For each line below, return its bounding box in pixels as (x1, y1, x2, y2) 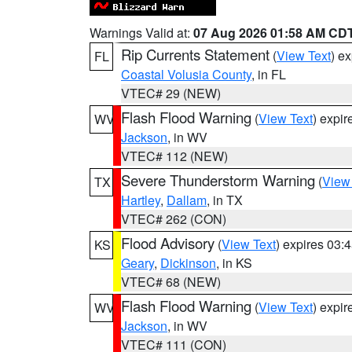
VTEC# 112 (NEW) (121, 147, 228, 165)
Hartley (121, 191, 160, 209)
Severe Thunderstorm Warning (121, 170, 315, 190)
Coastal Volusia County (121, 65, 251, 83)
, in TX (207, 191, 243, 209)
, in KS (216, 254, 252, 272)
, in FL (251, 65, 286, 83)
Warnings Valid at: (90, 24, 193, 42)
